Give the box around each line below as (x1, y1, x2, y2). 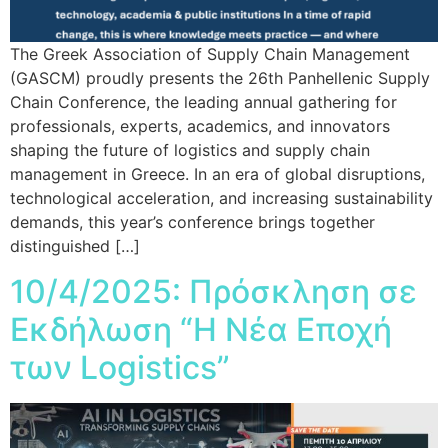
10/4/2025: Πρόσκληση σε (10, 271, 417, 311)
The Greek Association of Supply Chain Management (10, 44, 410, 65)
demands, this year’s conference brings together (10, 212, 375, 233)
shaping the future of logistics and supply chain (10, 140, 370, 161)
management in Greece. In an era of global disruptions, (10, 164, 425, 185)
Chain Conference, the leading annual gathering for (10, 92, 397, 113)
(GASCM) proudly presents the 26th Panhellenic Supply (10, 68, 430, 89)
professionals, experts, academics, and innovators (10, 116, 390, 137)
